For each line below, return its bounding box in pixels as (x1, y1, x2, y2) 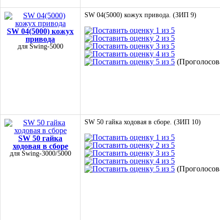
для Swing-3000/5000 (9, 150, 71, 157)
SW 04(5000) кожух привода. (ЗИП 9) (84, 11, 196, 19)
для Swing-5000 (17, 43, 63, 50)
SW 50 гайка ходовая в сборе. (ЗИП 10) (84, 118, 201, 126)
